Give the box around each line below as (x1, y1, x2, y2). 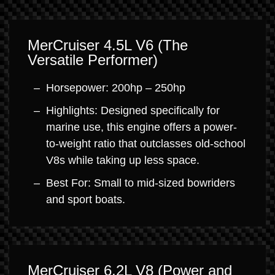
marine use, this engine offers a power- (46, 120, 237, 133)
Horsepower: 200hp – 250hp (46, 81, 185, 94)
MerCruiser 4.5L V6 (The (28, 36, 188, 53)
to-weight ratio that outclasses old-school (46, 137, 246, 150)
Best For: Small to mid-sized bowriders (46, 176, 235, 189)
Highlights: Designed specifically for (46, 104, 220, 117)
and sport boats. (46, 193, 125, 206)
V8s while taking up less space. (46, 153, 199, 166)
